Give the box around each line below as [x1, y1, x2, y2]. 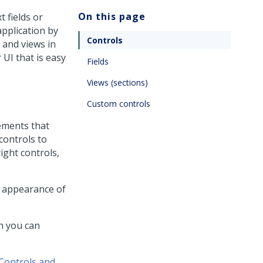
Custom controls [87, 98, 150, 109]
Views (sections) [87, 77, 148, 88]
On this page [78, 10, 146, 23]
